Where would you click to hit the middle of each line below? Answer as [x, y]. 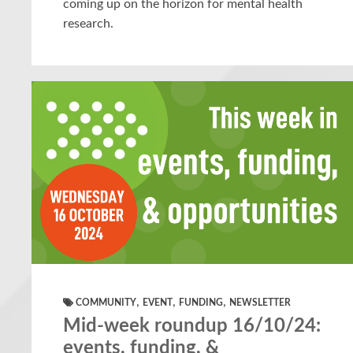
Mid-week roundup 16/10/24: [192, 326]
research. [88, 23]
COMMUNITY [106, 302]
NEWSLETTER [260, 302]
